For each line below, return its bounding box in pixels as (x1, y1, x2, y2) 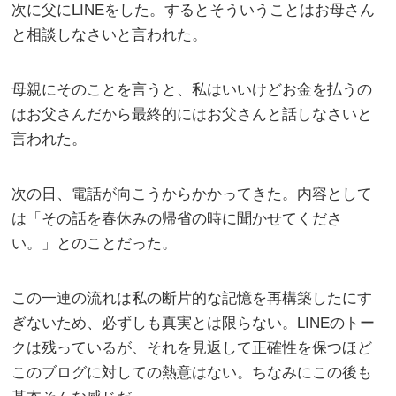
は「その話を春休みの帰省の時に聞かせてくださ (11, 209, 343, 227)
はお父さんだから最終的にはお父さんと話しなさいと (11, 105, 373, 123)
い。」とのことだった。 (11, 234, 178, 252)
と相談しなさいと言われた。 (11, 26, 208, 43)
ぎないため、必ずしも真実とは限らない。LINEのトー (11, 314, 376, 331)
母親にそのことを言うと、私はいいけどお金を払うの (11, 80, 373, 98)
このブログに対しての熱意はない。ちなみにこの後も (11, 363, 373, 381)
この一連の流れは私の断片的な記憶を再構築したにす (11, 289, 373, 307)
